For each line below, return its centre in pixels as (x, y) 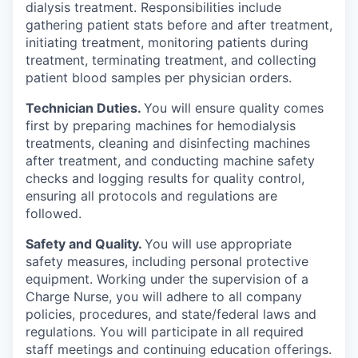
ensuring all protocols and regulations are (151, 196)
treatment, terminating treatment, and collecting (171, 60)
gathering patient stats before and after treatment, (179, 25)
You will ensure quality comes (234, 108)
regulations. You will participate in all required (165, 332)
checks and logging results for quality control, (165, 179)
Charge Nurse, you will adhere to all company (164, 297)
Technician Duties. (85, 108)
